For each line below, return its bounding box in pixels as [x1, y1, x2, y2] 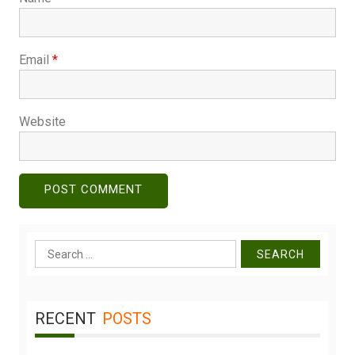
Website [19, 114, 66, 130]
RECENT [35, 309, 96, 329]
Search [34, 242, 72, 258]
